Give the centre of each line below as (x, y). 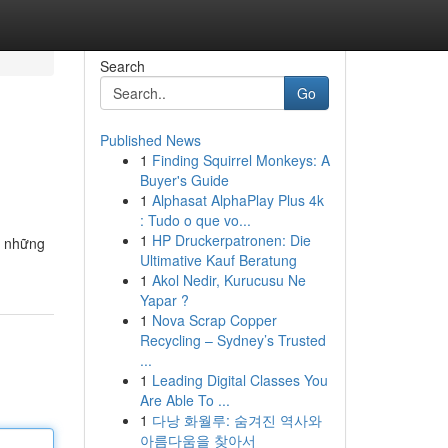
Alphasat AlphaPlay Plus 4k (237, 200)
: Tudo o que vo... (195, 220)
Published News (150, 140)
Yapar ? (164, 300)
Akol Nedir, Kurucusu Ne (228, 280)
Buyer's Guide (184, 180)
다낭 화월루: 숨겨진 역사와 (236, 420)
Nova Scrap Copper (214, 320)
